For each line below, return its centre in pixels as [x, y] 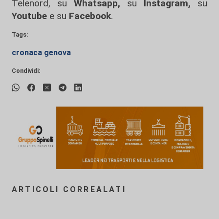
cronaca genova [41, 53]
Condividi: [26, 71]
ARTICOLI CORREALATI [69, 190]
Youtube [29, 16]
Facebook [90, 16]
